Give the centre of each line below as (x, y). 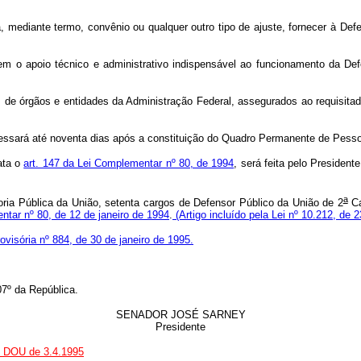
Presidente (180, 327)
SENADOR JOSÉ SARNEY (180, 315)
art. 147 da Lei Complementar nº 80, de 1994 (129, 163)
